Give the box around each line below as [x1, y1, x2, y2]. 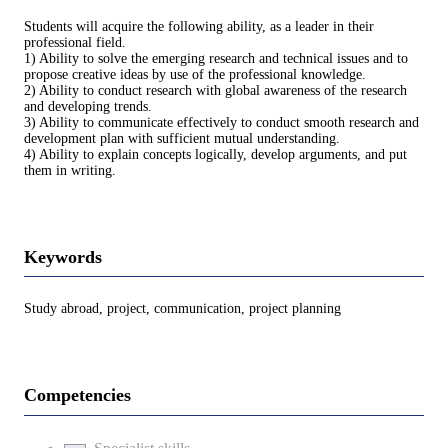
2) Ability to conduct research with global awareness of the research [24, 82, 407, 98]
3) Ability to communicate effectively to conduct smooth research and [24, 114, 419, 130]
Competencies [24, 385, 131, 406]
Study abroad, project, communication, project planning [24, 301, 341, 317]
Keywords [24, 246, 102, 267]
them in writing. [24, 162, 116, 178]
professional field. [24, 34, 126, 50]
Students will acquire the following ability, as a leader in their [24, 18, 374, 34]
